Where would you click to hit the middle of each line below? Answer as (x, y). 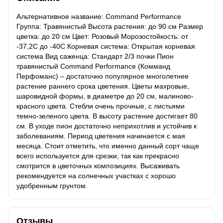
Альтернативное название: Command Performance (99, 16)
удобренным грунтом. (52, 185)
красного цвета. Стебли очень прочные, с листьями (101, 106)
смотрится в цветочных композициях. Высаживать (98, 166)
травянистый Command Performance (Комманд (93, 66)
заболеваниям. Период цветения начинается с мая (101, 136)
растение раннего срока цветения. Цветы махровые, (103, 86)
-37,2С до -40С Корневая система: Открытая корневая (106, 46)
